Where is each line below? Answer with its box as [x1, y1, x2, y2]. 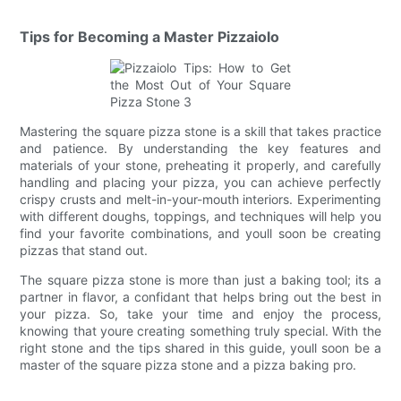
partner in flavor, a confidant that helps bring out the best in [20, 288, 381, 304]
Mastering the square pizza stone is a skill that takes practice [20, 123, 381, 139]
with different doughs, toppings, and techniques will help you [20, 208, 381, 224]
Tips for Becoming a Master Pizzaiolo [20, 27, 280, 46]
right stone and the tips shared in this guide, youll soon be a [20, 339, 381, 355]
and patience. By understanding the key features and [20, 140, 381, 156]
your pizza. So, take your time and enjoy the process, [20, 305, 381, 321]
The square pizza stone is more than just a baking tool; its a [20, 271, 381, 287]
